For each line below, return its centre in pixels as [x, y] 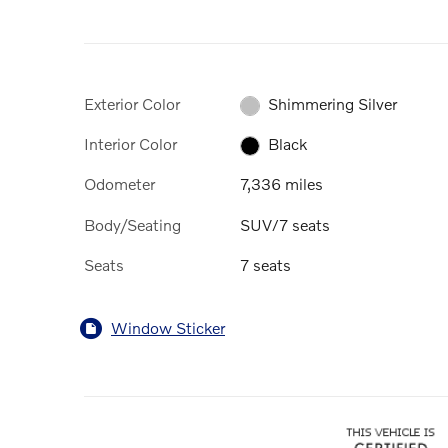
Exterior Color [132, 103]
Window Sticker [168, 328]
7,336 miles [281, 184]
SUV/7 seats [285, 224]
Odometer [119, 184]
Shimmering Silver [333, 103]
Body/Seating [132, 224]
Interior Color [130, 143]
